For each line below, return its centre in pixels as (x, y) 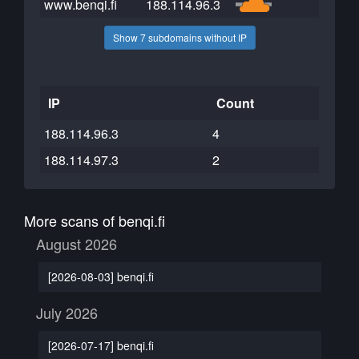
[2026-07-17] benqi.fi (101, 345)
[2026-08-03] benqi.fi (101, 276)
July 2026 (67, 313)
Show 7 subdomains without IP (179, 37)
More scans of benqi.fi (95, 220)
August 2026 (77, 244)
